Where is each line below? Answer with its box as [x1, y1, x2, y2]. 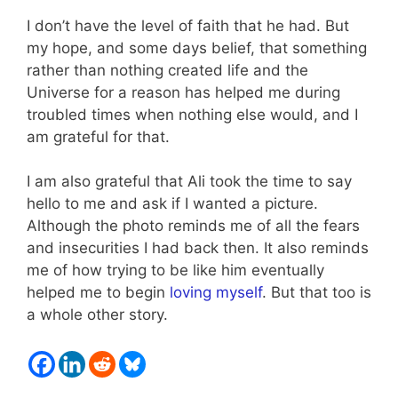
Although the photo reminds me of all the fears [27, 217, 360, 235]
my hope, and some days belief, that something [27, 38, 367, 57]
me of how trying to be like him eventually [27, 261, 324, 280]
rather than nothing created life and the [27, 60, 308, 79]
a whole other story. [27, 306, 168, 324]
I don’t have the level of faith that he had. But [27, 16, 349, 35]
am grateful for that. [27, 127, 170, 146]
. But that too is [262, 283, 371, 302]
